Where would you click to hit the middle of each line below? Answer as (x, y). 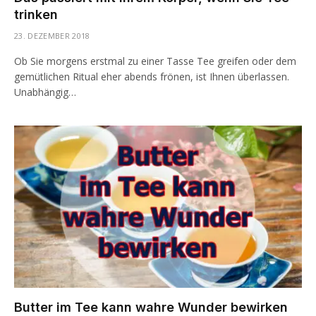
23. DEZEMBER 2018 (52, 36)
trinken (36, 14)
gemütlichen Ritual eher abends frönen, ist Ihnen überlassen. (152, 77)
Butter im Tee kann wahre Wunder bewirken (151, 307)
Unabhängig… (45, 92)
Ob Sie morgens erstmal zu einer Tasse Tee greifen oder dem (155, 61)
